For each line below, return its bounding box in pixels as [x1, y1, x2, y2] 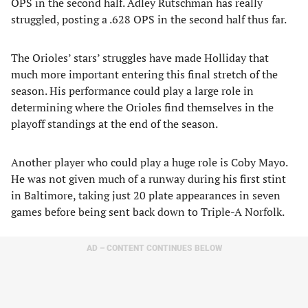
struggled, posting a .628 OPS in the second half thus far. [11, 12, 287, 27]
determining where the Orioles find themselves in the [11, 100, 274, 115]
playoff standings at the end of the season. [11, 116, 218, 131]
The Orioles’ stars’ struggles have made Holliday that [11, 50, 269, 65]
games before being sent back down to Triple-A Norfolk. [11, 204, 285, 219]
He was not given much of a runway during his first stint [11, 171, 286, 186]
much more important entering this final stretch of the [11, 67, 278, 82]
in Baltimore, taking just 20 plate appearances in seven [11, 188, 280, 203]
